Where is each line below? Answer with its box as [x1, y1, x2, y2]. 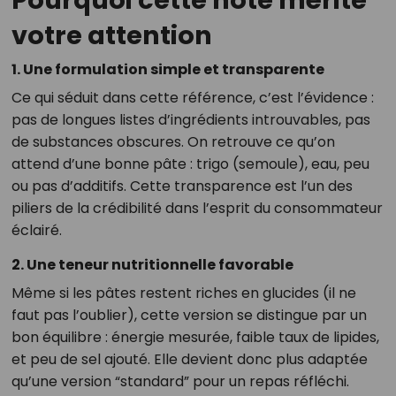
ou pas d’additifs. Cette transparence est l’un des [11, 176, 353, 197]
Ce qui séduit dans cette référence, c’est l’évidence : [11, 88, 374, 109]
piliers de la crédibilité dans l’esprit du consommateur [11, 198, 383, 219]
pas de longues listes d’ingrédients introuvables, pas [11, 110, 370, 131]
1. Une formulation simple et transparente [11, 59, 324, 80]
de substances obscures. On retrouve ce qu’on [11, 132, 335, 153]
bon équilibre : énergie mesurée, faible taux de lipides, [11, 327, 379, 348]
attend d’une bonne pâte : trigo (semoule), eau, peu [11, 154, 369, 175]
